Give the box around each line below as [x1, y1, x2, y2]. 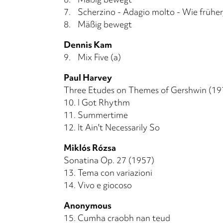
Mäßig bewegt [78, 18, 132, 30]
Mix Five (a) [78, 51, 121, 63]
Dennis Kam [64, 38, 112, 50]
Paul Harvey [64, 71, 112, 83]
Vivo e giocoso [78, 179, 132, 191]
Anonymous [64, 199, 111, 211]
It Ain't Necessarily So [78, 121, 160, 133]
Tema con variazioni [78, 166, 152, 178]
